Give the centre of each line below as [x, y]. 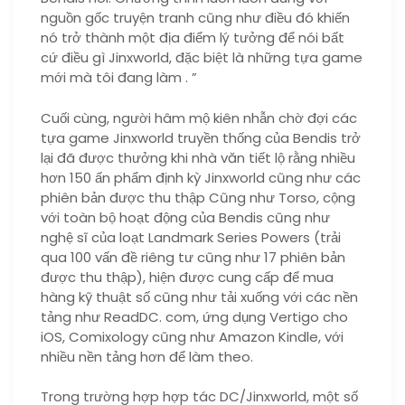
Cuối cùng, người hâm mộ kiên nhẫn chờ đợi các [199, 118]
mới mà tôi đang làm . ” [119, 77]
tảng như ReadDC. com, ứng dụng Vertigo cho [194, 316]
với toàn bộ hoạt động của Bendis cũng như [185, 217]
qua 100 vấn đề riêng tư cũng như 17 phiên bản [193, 257]
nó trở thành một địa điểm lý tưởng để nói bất [193, 38]
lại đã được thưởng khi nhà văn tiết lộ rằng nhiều [198, 157]
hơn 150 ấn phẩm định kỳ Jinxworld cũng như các [201, 177]
